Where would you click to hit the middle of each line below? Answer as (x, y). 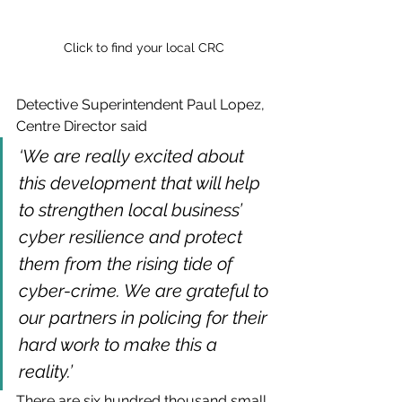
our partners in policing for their (145, 318)
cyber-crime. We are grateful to (146, 291)
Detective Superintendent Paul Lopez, (142, 105)
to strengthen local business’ (133, 210)
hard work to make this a (120, 345)
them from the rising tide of (128, 264)
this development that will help (142, 184)
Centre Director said (83, 127)
